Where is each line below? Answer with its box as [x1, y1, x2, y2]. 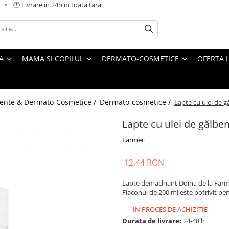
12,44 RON [124, 156, 164, 168]
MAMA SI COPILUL [22, 53, 83, 63]
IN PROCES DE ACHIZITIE [131, 204, 208, 214]
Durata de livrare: [122, 216, 181, 225]
